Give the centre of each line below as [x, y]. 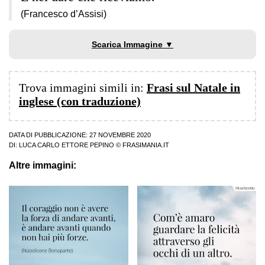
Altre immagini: [43, 166]
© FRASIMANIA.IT [142, 145]
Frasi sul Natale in [193, 88]
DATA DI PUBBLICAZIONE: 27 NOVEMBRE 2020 [80, 135]
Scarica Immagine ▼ [132, 45]
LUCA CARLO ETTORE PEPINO [67, 145]
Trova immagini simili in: [83, 88]
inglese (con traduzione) [80, 101]
